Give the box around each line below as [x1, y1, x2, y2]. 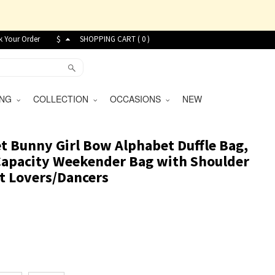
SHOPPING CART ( [80, 33, 142, 44]
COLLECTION [33, 93, 93, 105]
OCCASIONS [109, 93, 166, 105]
